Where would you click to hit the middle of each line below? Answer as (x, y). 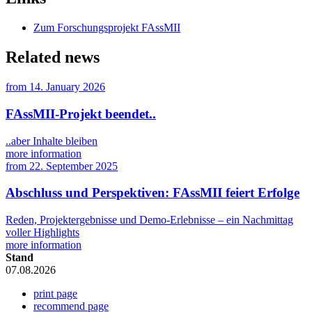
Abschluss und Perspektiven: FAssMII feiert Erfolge (153, 193)
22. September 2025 (73, 166)
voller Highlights (42, 233)
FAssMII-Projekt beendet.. (81, 114)
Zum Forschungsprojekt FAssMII (107, 28)
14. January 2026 (67, 87)
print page (55, 294)
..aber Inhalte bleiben (52, 141)
